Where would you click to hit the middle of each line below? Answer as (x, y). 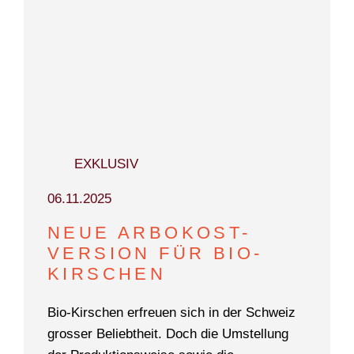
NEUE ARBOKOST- (149, 233)
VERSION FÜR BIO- (155, 254)
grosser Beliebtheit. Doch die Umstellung (168, 334)
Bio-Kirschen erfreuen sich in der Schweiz (171, 313)
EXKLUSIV (106, 164)
